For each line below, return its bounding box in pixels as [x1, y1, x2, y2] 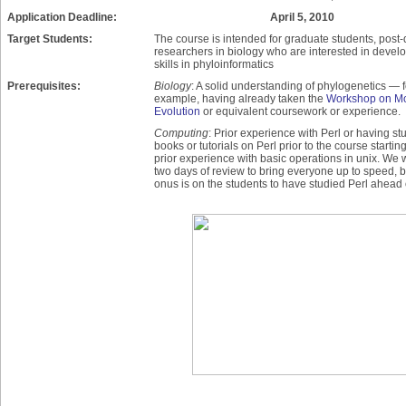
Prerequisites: [7, 79, 81, 92]
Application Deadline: [7, 10, 117, 24]
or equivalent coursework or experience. [203, 104, 401, 118]
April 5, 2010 [270, 10, 335, 24]
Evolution [154, 104, 203, 118]
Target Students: [7, 32, 92, 45]
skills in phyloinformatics [154, 57, 274, 71]
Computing [154, 126, 208, 140]
